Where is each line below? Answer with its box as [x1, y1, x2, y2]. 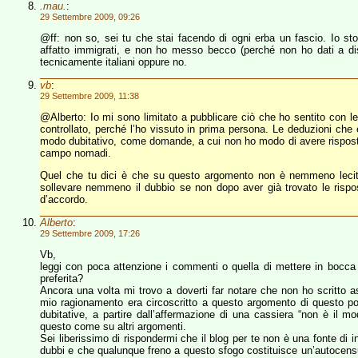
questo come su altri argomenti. [40, 320, 186, 332]
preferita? [40, 272, 83, 284]
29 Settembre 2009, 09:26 [40, 12, 140, 22]
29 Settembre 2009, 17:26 [40, 229, 140, 238]
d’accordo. [40, 193, 88, 205]
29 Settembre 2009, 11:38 [40, 91, 139, 101]
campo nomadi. [40, 147, 111, 159]
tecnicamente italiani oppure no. [40, 56, 187, 68]
